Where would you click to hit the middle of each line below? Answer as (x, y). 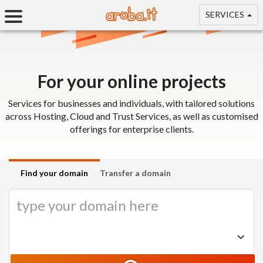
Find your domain (54, 173)
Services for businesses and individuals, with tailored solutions (131, 103)
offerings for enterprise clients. (131, 129)
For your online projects (131, 81)
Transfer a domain (135, 173)
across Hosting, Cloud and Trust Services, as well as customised (131, 116)
